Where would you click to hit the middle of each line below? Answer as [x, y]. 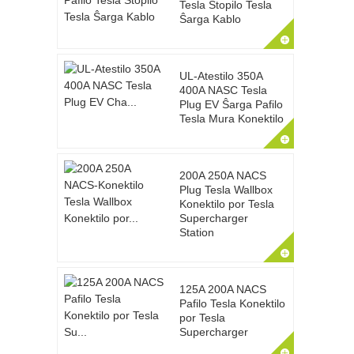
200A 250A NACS [222, 175]
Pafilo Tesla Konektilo [232, 303]
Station [196, 232]
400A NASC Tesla [223, 90]
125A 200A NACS [222, 289]
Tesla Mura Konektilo [231, 119]
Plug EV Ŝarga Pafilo [231, 104]
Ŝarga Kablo [210, 19]
